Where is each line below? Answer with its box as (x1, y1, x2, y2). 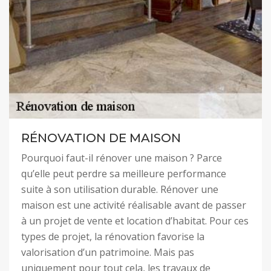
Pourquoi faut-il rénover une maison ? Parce (21, 151, 222, 165)
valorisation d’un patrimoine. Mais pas (21, 246, 194, 259)
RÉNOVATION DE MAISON (21, 131, 181, 145)
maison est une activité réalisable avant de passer (21, 198, 246, 212)
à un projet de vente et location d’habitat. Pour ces (21, 214, 249, 227)
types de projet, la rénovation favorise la (21, 230, 204, 243)
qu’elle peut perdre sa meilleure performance (21, 167, 226, 180)
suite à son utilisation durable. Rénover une (21, 183, 218, 196)
